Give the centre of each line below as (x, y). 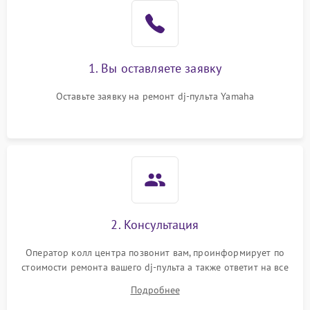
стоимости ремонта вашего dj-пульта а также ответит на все (155, 267)
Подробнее (155, 290)
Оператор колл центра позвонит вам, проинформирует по (155, 253)
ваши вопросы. (155, 282)
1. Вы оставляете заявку (155, 68)
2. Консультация (155, 225)
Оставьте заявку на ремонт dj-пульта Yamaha (155, 96)
